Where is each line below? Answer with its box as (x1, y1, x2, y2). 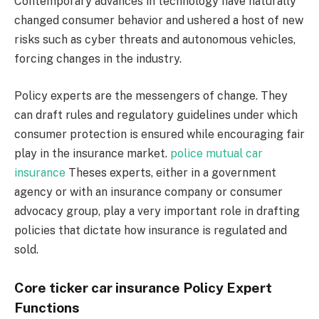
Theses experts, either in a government (68, 165, 276, 179)
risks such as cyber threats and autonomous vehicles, (14, 33, 296, 47)
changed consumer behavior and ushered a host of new (14, 14, 303, 28)
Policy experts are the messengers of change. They (14, 88, 288, 103)
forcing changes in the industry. (14, 52, 182, 66)
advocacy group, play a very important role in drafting (14, 204, 300, 218)
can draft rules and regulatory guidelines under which (14, 108, 298, 122)
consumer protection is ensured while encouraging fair (14, 127, 305, 141)
